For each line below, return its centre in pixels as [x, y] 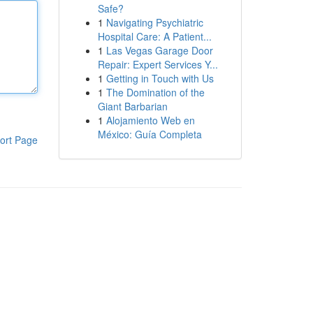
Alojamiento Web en [150, 120]
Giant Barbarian [132, 106]
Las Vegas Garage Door [159, 50]
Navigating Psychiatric [154, 22]
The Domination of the [155, 92]
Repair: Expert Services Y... [158, 64]
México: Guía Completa [150, 134]
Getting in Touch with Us [160, 78]
